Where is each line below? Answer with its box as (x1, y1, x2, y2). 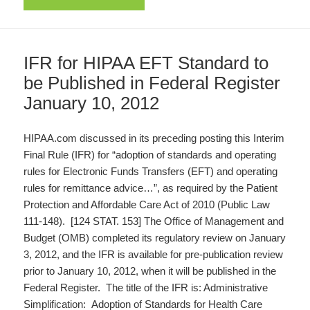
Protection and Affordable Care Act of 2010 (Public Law (24, 199, 271, 211)
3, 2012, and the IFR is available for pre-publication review (24, 248, 284, 261)
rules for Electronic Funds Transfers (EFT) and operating (24, 165, 278, 178)
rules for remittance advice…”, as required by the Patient (24, 182, 278, 194)
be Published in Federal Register (24, 73, 281, 94)
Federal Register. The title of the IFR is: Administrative (24, 282, 268, 294)
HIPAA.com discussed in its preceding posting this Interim (24, 132, 285, 145)
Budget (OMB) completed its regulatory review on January (24, 232, 286, 244)
